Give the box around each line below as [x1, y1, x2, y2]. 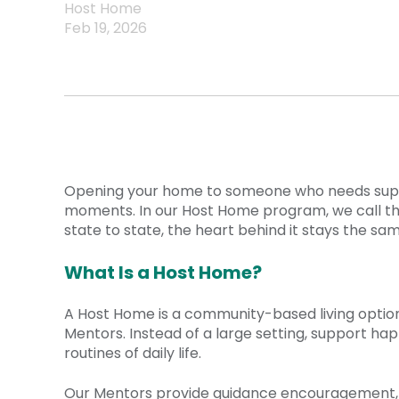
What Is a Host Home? [64, 259, 262, 285]
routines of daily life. [64, 343, 201, 364]
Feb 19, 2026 [64, 18, 147, 38]
